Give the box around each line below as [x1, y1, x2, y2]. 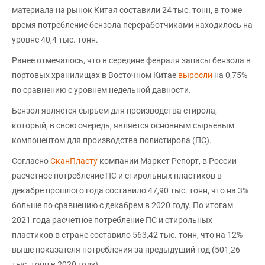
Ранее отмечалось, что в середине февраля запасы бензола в [12, 55, 251, 65]
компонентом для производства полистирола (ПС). [12, 135, 212, 145]
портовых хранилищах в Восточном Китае [12, 70, 178, 80]
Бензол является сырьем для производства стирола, [12, 105, 217, 115]
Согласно [12, 156, 50, 166]
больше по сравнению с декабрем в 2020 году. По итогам [12, 200, 233, 210]
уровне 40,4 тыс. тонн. [12, 34, 98, 44]
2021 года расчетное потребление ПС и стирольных [12, 215, 212, 225]
